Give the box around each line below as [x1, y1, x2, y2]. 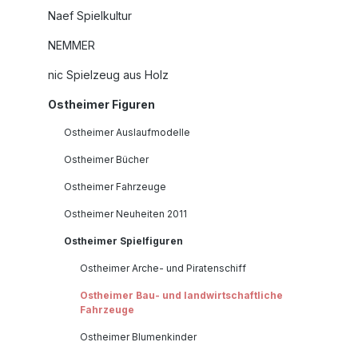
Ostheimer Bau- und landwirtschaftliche [80, 289, 283, 302]
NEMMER [48, 38, 95, 53]
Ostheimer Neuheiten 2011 [64, 208, 187, 221]
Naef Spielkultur [48, 9, 132, 23]
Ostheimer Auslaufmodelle [64, 126, 190, 139]
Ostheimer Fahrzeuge [64, 181, 166, 193]
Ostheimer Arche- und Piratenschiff [80, 262, 246, 275]
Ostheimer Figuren [48, 97, 155, 112]
